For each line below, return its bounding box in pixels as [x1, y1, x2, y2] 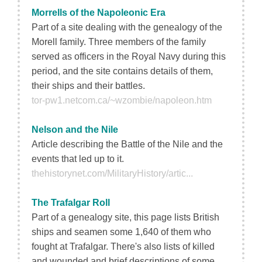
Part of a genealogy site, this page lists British [32, 212, 219, 222]
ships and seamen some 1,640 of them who [32, 227, 211, 237]
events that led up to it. [32, 154, 124, 164]
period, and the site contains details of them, [32, 66, 213, 76]
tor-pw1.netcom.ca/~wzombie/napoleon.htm [32, 95, 212, 105]
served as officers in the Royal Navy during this [32, 51, 226, 61]
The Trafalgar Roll [32, 198, 110, 208]
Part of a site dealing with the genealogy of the [32, 22, 222, 32]
